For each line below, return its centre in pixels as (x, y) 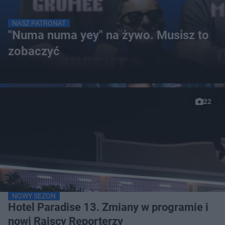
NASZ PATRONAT (39, 23)
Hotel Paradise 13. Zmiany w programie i (108, 207)
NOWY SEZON (34, 196)
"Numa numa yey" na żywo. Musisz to (108, 35)
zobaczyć (34, 51)
